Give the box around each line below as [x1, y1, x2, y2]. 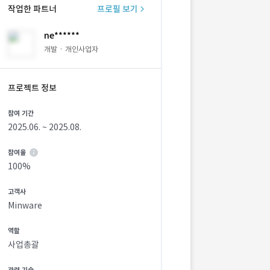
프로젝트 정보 [8, 83, 57, 93]
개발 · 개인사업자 [44, 45, 98, 54]
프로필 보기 [97, 4, 138, 14]
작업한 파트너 [8, 4, 57, 14]
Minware [8, 200, 42, 211]
